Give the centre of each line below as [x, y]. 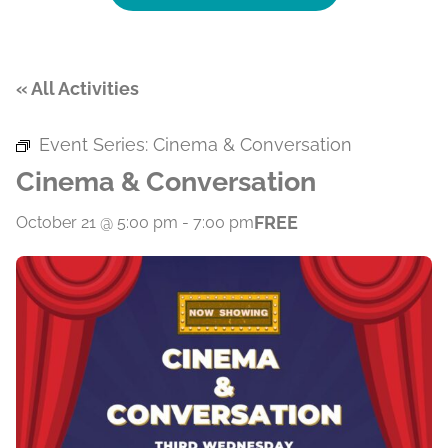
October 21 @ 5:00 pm [97, 222]
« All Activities [77, 88]
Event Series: [96, 144]
